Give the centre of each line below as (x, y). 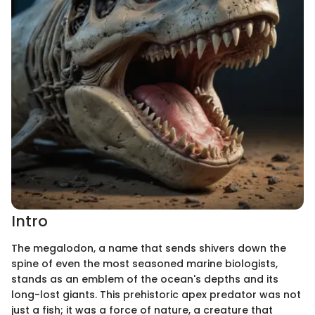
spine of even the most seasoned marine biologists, (144, 263)
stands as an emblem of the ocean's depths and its (145, 279)
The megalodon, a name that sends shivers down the (149, 248)
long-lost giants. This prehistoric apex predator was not (156, 294)
